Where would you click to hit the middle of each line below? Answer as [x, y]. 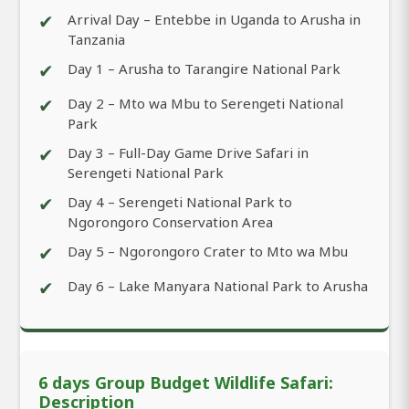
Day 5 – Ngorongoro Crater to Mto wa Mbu [208, 251]
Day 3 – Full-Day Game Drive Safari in [188, 152]
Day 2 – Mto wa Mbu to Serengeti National [205, 103]
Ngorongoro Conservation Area [170, 221]
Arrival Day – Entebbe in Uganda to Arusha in [214, 19]
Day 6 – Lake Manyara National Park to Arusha [218, 285]
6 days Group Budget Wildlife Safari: [186, 382]
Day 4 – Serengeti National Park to [180, 201]
